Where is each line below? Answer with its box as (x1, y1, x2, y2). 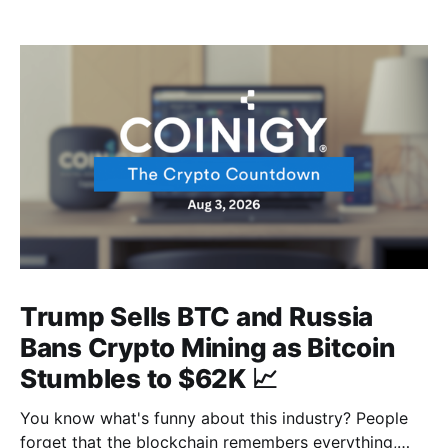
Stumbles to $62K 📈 (20, 362, 278, 394)
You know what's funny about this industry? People (20, 407, 408, 428)
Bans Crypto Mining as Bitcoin (20, 331, 395, 363)
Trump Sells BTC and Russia (20, 300, 374, 332)
